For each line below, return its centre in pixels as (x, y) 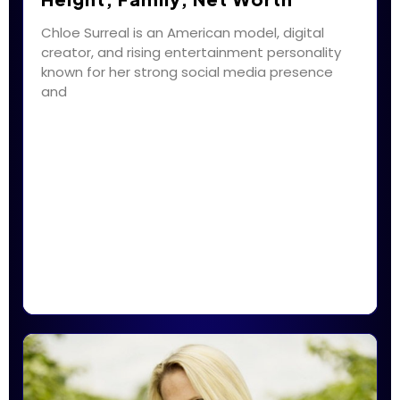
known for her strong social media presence (187, 72)
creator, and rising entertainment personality (191, 53)
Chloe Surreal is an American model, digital (183, 33)
